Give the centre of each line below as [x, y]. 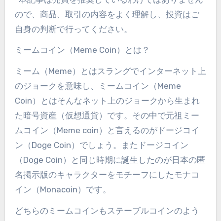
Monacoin [58, 190]
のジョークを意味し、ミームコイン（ [86, 86]
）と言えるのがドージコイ [149, 130]
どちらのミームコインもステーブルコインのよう [107, 210]
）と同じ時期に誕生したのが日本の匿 [134, 160]
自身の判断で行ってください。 [73, 29]
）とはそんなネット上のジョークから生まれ [116, 101]
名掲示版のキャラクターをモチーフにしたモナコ [107, 175]
